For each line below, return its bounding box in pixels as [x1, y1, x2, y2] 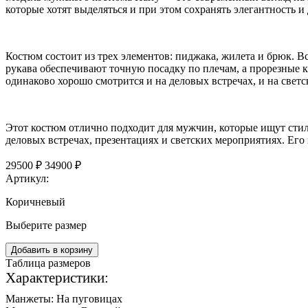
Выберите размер [5, 219, 87, 231]
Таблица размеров [5, 256, 91, 269]
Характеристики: [5, 269, 109, 285]
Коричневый [5, 195, 65, 208]
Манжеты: [5, 292, 54, 305]
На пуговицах [56, 292, 122, 305]
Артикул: [5, 172, 49, 184]
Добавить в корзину [11, 244, 93, 255]
